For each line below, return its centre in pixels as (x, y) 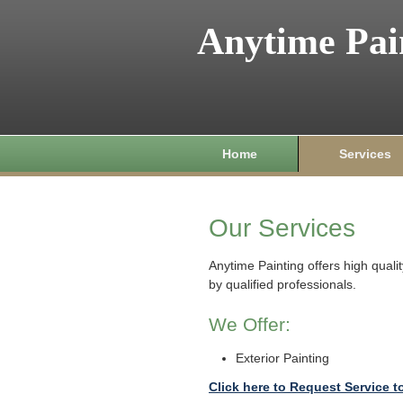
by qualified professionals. (282, 284)
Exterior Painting (282, 358)
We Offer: (250, 324)
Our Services (282, 228)
